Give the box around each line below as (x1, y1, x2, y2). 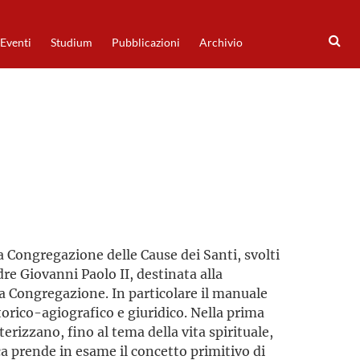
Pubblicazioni (111, 36, 180, 49)
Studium (50, 36, 92, 49)
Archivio (198, 36, 243, 49)
